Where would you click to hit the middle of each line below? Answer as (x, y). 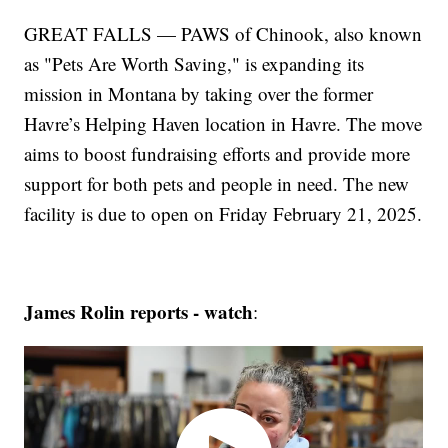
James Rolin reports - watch (139, 311)
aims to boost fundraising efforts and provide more (217, 153)
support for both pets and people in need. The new (217, 183)
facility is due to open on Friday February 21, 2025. (223, 213)
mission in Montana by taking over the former (199, 93)
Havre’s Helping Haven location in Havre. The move (223, 123)
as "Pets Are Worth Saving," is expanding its (194, 63)
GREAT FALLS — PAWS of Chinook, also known (223, 33)
